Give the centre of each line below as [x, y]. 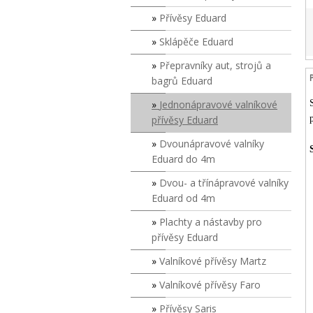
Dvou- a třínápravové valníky [224, 183]
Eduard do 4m [183, 159]
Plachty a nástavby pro [211, 222]
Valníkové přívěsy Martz [213, 261]
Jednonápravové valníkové [218, 104]
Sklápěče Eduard [196, 42]
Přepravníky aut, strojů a [215, 65]
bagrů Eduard [182, 81]
